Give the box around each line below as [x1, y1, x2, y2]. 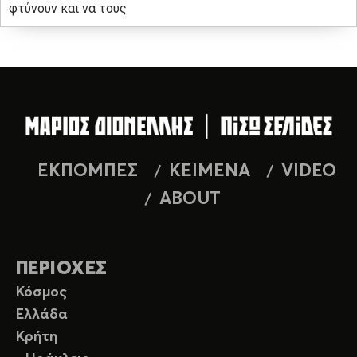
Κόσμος [16, 284, 67, 300]
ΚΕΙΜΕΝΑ [168, 162, 250, 180]
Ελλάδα [16, 307, 68, 322]
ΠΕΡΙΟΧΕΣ [16, 259, 108, 278]
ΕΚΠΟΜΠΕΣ [37, 162, 138, 180]
